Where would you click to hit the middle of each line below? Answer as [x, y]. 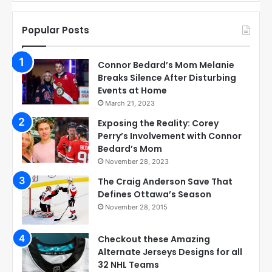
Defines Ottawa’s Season [155, 195]
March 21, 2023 [130, 104]
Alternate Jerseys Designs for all [170, 252]
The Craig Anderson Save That [165, 182]
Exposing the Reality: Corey [158, 124]
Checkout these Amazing [154, 239]
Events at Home [132, 91]
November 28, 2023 [137, 162]
